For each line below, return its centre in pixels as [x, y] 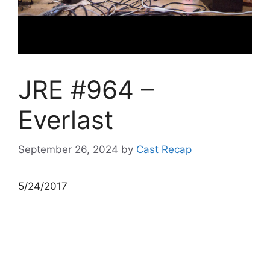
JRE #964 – [86, 89]
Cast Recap [164, 149]
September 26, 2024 [68, 149]
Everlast [66, 120]
